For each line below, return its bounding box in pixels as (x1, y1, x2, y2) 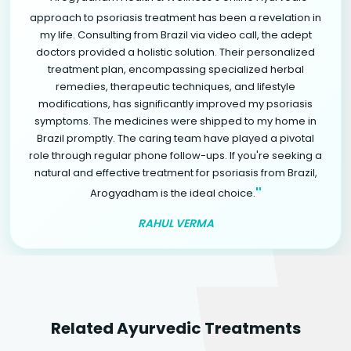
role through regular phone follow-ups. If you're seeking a (29, 147, 322, 163)
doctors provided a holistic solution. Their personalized (36, 44, 315, 60)
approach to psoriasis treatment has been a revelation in (30, 9, 321, 25)
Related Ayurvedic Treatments (50, 317, 301, 339)
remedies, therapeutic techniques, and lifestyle (56, 78, 295, 94)
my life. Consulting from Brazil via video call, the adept (39, 27, 312, 42)
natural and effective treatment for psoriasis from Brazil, (34, 165, 317, 180)
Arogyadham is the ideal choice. (89, 185, 255, 201)
